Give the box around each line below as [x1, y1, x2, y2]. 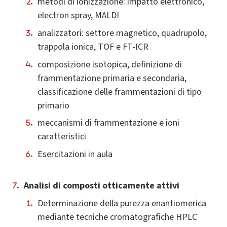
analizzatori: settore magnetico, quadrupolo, [37, 27, 207, 40]
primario [37, 99, 69, 112]
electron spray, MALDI [37, 9, 119, 22]
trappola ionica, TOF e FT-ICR [37, 41, 148, 54]
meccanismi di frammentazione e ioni [37, 117, 179, 130]
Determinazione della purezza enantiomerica [37, 197, 206, 210]
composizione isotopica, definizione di [37, 58, 182, 71]
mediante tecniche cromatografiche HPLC [37, 210, 197, 223]
